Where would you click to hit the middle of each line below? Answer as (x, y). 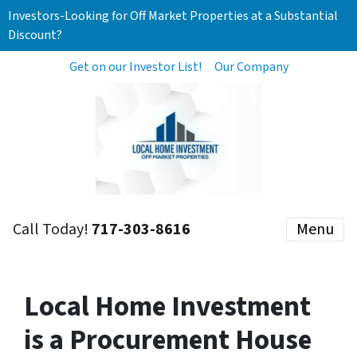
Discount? (35, 35)
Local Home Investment (167, 307)
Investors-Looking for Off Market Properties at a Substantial (173, 16)
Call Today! (52, 229)
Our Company (251, 67)
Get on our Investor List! (135, 67)
